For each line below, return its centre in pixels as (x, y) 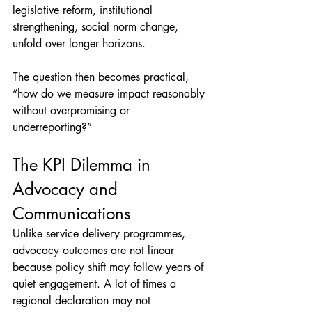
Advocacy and (68, 189)
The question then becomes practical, (102, 77)
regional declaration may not (83, 300)
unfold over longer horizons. (79, 43)
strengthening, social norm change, (97, 26)
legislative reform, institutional (84, 10)
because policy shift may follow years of (110, 267)
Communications (72, 213)
